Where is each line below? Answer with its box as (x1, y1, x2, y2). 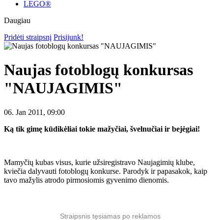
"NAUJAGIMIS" (4, 79, 122, 97)
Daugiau (4, 16, 30, 25)
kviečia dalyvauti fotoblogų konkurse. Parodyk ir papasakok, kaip (4, 166, 207, 175)
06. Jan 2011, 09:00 (4, 108, 65, 116)
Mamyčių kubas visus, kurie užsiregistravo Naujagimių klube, (4, 158, 195, 166)
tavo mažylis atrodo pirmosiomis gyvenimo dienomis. (4, 175, 169, 184)
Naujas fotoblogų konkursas (4, 61, 193, 79)
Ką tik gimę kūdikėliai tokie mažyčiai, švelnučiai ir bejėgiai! (4, 124, 200, 133)
